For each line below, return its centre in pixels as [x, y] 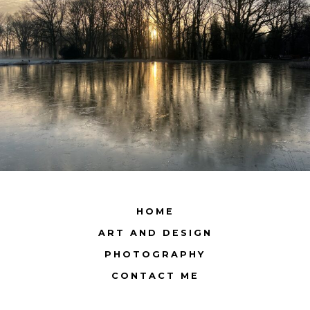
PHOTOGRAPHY [155, 255]
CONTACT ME [155, 276]
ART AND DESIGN [155, 233]
